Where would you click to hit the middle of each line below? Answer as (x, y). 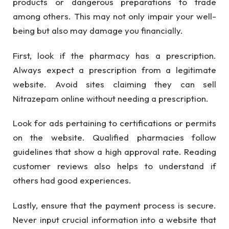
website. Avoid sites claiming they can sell (114, 84)
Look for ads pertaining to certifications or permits (114, 123)
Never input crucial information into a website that (114, 219)
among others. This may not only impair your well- (114, 16)
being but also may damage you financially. (98, 31)
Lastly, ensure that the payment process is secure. (114, 205)
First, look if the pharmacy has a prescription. (114, 55)
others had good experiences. (72, 180)
